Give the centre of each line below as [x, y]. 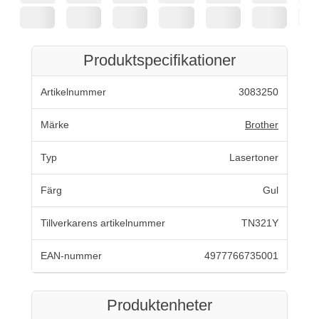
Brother [262, 124]
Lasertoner [254, 157]
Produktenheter [159, 305]
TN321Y [260, 223]
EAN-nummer [71, 255]
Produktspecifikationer [159, 60]
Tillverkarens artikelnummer [103, 223]
